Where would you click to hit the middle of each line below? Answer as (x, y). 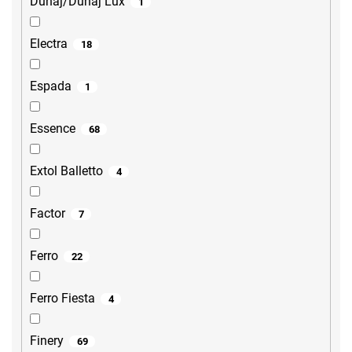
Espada (51, 86)
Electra (49, 44)
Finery (47, 341)
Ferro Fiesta (62, 299)
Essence (53, 129)
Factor (48, 214)
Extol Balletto (66, 171)
